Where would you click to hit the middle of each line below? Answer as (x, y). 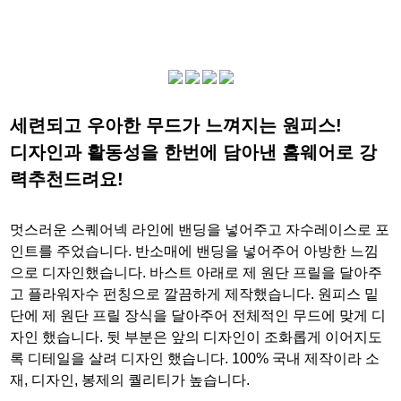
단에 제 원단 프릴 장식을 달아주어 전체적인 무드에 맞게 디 (198, 316)
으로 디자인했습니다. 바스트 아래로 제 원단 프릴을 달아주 (196, 273)
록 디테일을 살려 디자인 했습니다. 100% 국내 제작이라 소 (195, 358)
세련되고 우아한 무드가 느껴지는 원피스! (176, 125)
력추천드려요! (67, 179)
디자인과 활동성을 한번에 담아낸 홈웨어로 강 (194, 152)
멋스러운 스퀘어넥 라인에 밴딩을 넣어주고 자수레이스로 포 (200, 230)
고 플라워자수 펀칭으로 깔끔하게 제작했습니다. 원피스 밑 (195, 294)
